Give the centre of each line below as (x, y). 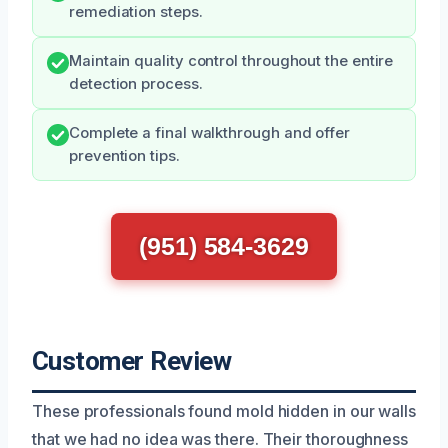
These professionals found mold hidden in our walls (224, 411)
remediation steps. (136, 12)
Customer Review (132, 361)
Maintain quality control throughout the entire (231, 61)
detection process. (136, 84)
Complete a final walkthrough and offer (209, 133)
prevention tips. (124, 156)
